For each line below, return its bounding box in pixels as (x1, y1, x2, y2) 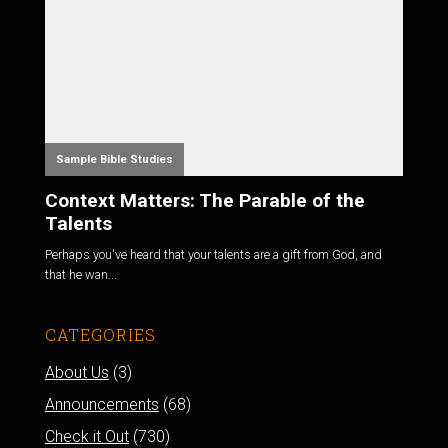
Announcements (44, 394, 159, 414)
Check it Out (44, 426, 129, 446)
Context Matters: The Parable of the (44, 189, 365, 213)
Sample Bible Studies (55, 153, 173, 167)
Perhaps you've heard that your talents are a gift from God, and (44, 246, 382, 262)
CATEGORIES (44, 323, 156, 345)
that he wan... (44, 266, 117, 282)
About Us (44, 362, 109, 382)
